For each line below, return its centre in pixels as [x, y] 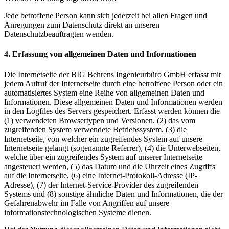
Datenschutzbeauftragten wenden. [59, 34]
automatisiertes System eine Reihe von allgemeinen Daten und [104, 93]
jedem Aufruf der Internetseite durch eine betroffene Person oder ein [113, 83]
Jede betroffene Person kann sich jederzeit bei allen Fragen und [106, 16]
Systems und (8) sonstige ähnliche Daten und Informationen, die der [113, 194]
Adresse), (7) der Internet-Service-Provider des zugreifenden [101, 185]
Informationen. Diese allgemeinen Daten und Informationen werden [113, 102]
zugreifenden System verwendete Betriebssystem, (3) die [95, 129]
